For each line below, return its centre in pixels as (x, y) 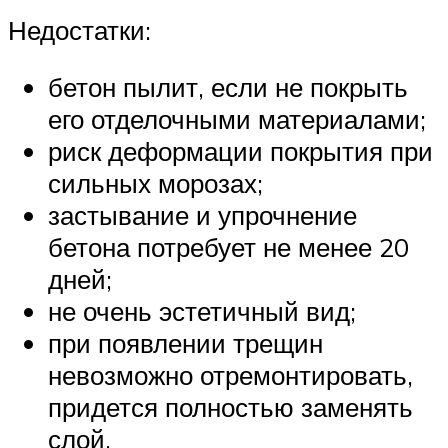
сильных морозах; (155, 183)
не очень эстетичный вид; (202, 311)
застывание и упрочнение (202, 215)
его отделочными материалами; (237, 119)
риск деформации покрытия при (240, 151)
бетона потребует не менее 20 (228, 247)
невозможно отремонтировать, (230, 375)
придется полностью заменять (230, 407)
